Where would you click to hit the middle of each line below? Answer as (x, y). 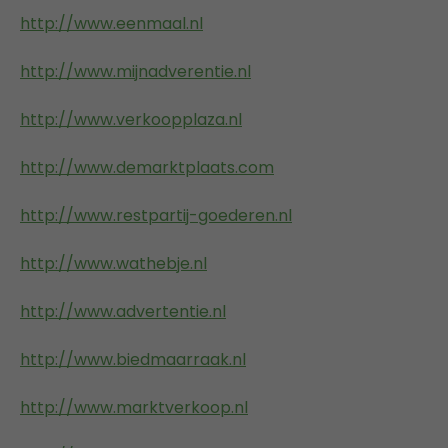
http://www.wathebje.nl (113, 263)
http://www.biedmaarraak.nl (133, 359)
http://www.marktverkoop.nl (134, 407)
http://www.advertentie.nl (123, 311)
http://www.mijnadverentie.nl (135, 71)
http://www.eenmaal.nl (111, 23)
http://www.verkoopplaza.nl (131, 119)
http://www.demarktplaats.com (147, 167)
